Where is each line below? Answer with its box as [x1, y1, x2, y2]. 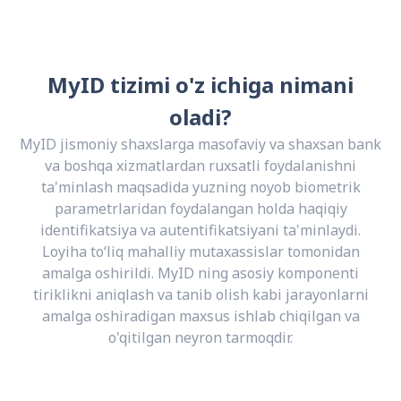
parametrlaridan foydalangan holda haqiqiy [54, 199, 347, 219]
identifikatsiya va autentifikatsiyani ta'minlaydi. [40, 220, 361, 241]
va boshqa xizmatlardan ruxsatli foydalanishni [45, 156, 356, 176]
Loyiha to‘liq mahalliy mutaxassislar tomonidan [41, 242, 360, 262]
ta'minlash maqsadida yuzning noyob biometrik [40, 177, 361, 198]
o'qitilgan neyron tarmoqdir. [108, 328, 293, 348]
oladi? [169, 102, 232, 132]
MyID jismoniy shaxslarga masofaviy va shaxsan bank [20, 134, 381, 155]
